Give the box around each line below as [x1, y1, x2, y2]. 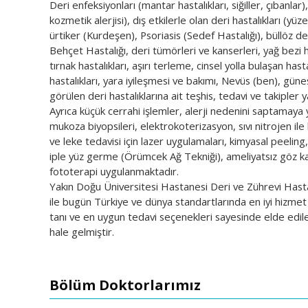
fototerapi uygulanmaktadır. [49, 164, 179, 178]
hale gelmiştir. [49, 224, 114, 239]
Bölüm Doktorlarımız [49, 275, 201, 294]
